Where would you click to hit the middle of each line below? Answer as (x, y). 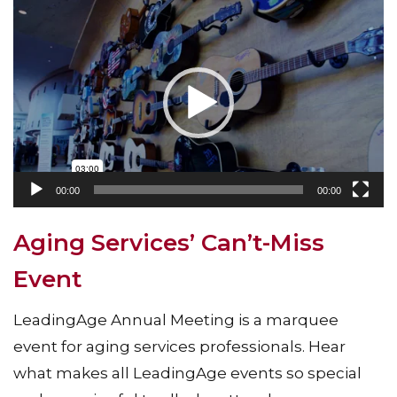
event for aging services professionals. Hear (179, 346)
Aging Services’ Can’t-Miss (169, 243)
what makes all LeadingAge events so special (187, 373)
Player (35, 36)
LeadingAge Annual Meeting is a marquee (176, 320)
